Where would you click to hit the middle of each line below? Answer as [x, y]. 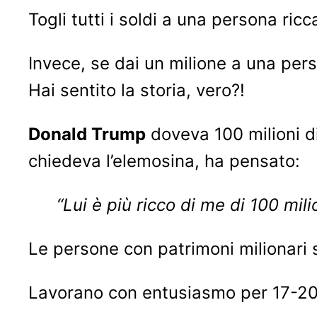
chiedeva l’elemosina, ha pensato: [164, 161]
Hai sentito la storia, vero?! [137, 90]
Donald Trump [87, 134]
